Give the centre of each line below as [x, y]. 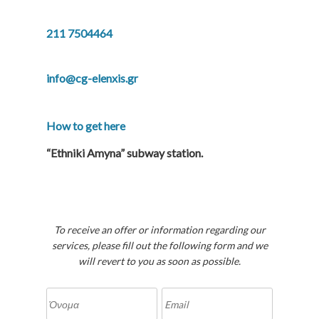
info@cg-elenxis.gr [92, 78]
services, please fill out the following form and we [159, 245]
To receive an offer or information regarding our [159, 230]
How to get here [86, 126]
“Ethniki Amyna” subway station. [125, 153]
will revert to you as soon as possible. [159, 261]
